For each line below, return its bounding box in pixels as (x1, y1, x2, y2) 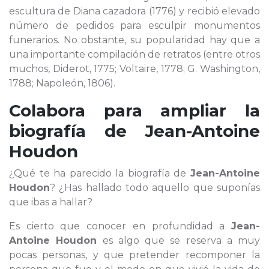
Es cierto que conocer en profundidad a (9, 220, 231, 232)
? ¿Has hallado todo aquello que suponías (50, 182, 260, 193)
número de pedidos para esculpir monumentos (9, 20, 260, 31)
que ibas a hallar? (9, 196, 92, 208)
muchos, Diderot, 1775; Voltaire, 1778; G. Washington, (9, 63, 260, 74)
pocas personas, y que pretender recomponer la (9, 249, 260, 261)
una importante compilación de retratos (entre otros (9, 49, 260, 60)
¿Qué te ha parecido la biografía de (9, 168, 190, 179)
